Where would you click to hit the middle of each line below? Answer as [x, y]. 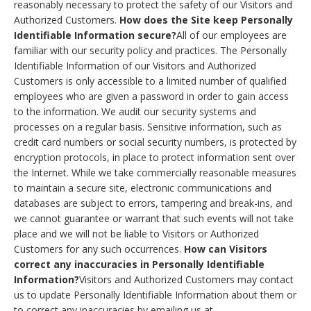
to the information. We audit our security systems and [135, 112]
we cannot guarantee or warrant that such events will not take [154, 219]
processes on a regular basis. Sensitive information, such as [148, 127]
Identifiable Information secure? [95, 35]
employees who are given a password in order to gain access [151, 96]
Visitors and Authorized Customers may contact [186, 280]
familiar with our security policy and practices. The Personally [150, 51]
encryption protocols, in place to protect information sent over [154, 158]
